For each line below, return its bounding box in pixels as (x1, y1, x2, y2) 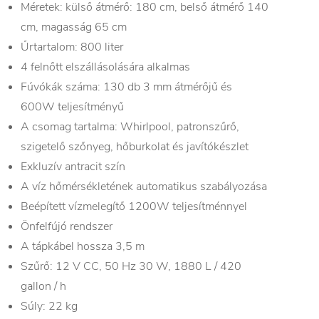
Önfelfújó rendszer (21, 219, 113, 234)
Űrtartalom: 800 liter (21, 39, 123, 55)
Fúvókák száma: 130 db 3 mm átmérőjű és (21, 79, 232, 95)
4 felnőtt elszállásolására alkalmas (21, 59, 190, 75)
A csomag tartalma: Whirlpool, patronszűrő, (21, 119, 239, 135)
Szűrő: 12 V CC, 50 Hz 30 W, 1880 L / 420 (21, 258, 241, 274)
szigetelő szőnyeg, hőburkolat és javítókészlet (21, 139, 249, 155)
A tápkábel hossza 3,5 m (21, 239, 145, 254)
